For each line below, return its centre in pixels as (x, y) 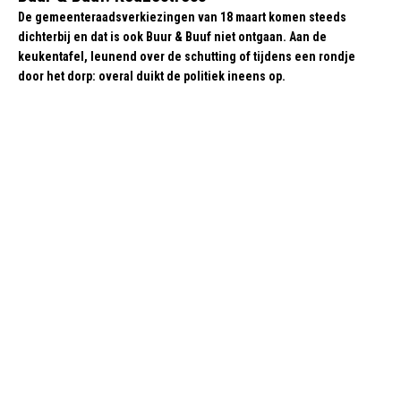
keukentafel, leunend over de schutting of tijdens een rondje (187, 57)
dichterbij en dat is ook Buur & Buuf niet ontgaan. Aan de (172, 37)
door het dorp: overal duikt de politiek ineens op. (152, 77)
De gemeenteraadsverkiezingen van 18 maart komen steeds (182, 17)
